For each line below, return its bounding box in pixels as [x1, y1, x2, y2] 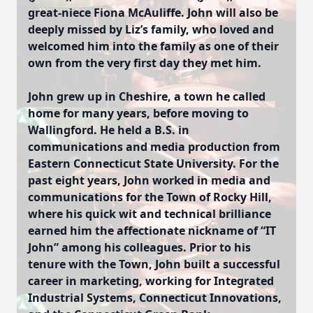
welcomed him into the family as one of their [28, 38, 279, 54]
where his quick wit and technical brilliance [28, 206, 271, 221]
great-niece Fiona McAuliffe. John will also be [28, 5, 278, 20]
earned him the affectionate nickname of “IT [28, 223, 276, 238]
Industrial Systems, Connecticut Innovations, [28, 290, 282, 305]
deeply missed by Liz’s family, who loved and [28, 22, 274, 37]
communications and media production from [28, 139, 280, 154]
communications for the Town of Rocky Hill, [28, 189, 272, 205]
